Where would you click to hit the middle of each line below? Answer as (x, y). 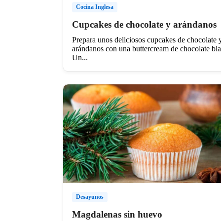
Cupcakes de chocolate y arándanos (144, 24)
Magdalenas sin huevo (117, 214)
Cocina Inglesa (95, 7)
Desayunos (90, 197)
